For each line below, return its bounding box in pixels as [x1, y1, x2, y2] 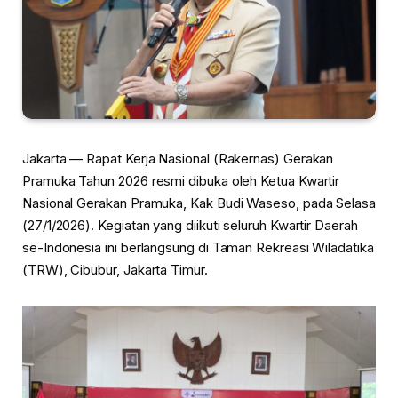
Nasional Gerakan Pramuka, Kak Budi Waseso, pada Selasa [22, 195, 376, 212]
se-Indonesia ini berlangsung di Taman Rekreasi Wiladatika [22, 239, 374, 257]
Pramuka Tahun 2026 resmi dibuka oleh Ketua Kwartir [22, 172, 340, 190]
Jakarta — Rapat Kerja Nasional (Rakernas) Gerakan [22, 150, 334, 168]
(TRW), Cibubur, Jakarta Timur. [22, 261, 208, 279]
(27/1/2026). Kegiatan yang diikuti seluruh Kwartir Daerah [22, 217, 358, 235]
